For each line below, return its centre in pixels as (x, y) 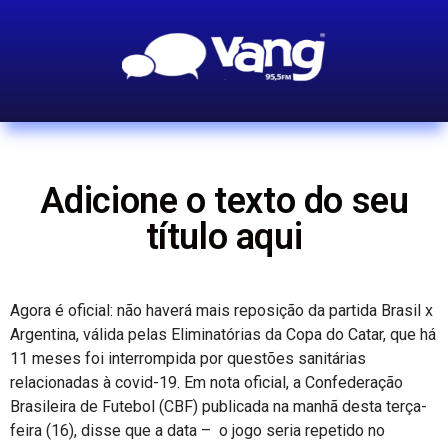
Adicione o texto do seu (224, 201)
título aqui (224, 237)
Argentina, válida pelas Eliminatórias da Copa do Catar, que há (223, 334)
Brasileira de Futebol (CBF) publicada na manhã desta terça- (218, 406)
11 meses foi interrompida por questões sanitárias (188, 358)
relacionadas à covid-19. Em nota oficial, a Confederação (206, 382)
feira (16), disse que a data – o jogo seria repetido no (197, 430)
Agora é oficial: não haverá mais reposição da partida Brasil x (221, 310)
